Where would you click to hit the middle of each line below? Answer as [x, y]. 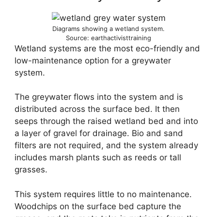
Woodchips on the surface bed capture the [98, 206]
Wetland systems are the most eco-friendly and [107, 48]
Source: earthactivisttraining [108, 38]
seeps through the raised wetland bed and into [106, 121]
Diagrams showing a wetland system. [108, 28]
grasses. [31, 170]
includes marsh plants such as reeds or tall [98, 158]
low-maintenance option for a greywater [93, 60]
